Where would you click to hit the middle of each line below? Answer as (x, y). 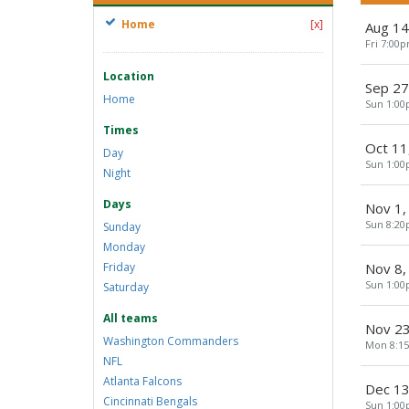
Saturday (126, 287)
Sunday (122, 227)
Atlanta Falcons (142, 381)
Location (129, 76)
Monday (124, 247)
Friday (119, 267)
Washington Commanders (171, 341)
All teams (131, 318)
